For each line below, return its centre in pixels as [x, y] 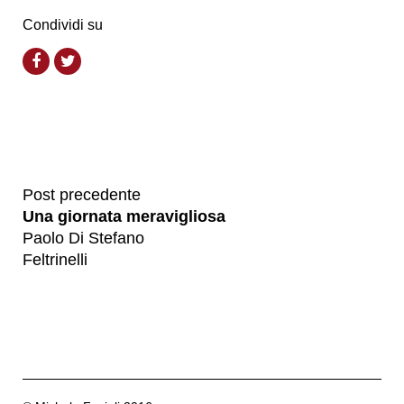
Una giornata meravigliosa [124, 216]
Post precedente [82, 194]
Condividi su [63, 24]
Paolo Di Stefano [83, 238]
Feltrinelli [55, 259]
